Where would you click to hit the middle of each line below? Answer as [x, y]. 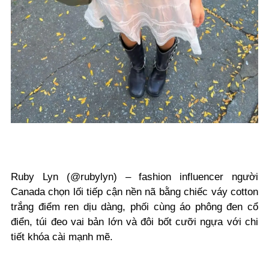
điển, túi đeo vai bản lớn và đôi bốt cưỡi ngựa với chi [134, 222]
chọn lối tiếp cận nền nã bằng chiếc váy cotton [153, 192]
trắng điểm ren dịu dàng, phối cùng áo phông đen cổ [134, 207]
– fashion [148, 177]
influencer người [215, 177]
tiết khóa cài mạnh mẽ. [63, 237]
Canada [30, 192]
